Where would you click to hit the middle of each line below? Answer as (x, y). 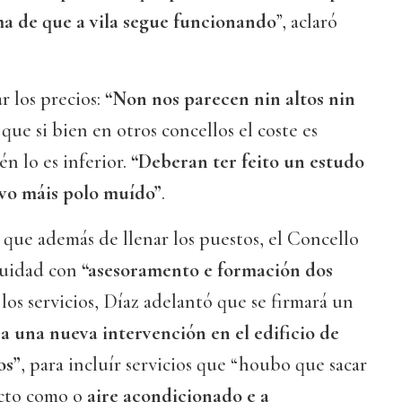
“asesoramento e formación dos (207, 271)
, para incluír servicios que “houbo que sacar (194, 365)
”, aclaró (307, 22)
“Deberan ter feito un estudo (248, 162)
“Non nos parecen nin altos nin (230, 99)
